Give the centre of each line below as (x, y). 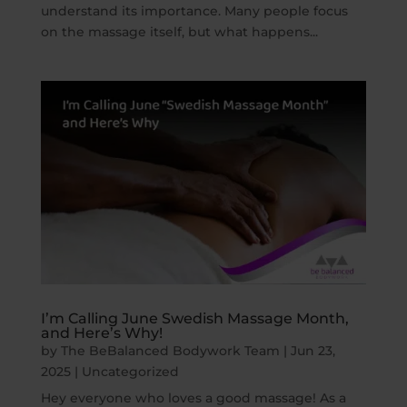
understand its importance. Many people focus (194, 10)
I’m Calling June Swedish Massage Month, (194, 318)
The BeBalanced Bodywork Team (170, 350)
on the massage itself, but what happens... (179, 31)
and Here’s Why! (101, 333)
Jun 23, (313, 350)
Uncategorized (130, 371)
